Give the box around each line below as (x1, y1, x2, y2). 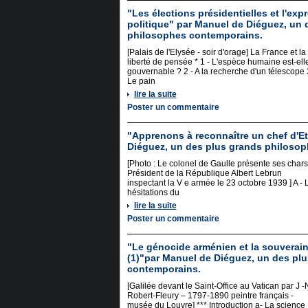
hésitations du (126, 188, 179, 197)
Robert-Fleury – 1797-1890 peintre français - (126, 291, 294, 300)
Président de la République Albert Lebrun (126, 168, 282, 178)
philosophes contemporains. (126, 30, 263, 41)
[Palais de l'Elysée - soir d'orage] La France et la (126, 47, 306, 57)
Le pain (126, 76, 155, 86)
